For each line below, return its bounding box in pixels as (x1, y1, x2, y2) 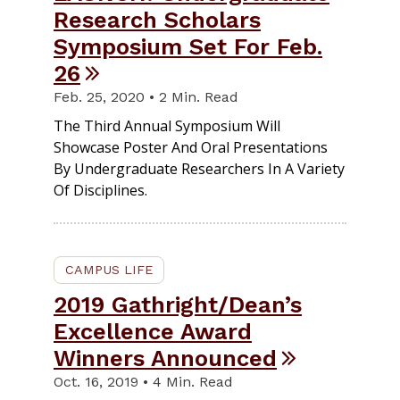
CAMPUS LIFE (65, 262, 153, 278)
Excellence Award (54, 318, 252, 346)
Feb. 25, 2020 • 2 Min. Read (54, 88, 238, 106)
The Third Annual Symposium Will (54, 116, 280, 137)
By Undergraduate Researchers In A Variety (54, 159, 345, 179)
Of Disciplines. (54, 180, 147, 201)
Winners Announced (54, 345, 277, 372)
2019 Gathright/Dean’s (54, 291, 302, 319)
